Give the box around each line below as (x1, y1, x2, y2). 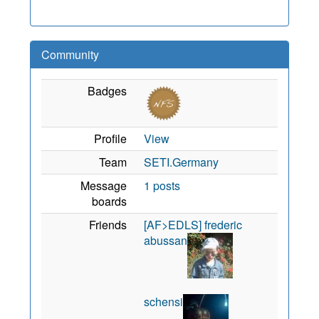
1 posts (144, 177, 180, 194)
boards (92, 193, 127, 209)
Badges (88, 83, 127, 99)
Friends (89, 216, 127, 233)
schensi (144, 293, 183, 310)
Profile (94, 130, 127, 147)
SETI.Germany (144, 154, 219, 170)
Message (80, 177, 127, 194)
